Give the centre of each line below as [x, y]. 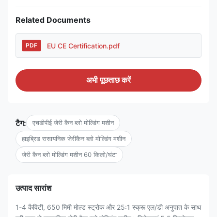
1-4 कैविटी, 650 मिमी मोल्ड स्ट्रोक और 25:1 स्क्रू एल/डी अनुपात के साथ [108, 207]
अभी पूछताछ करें [108, 80]
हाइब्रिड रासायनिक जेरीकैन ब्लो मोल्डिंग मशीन [74, 139]
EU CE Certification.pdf [83, 46]
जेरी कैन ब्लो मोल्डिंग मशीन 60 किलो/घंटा [69, 155]
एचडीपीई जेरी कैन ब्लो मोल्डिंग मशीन [73, 123]
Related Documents [53, 20]
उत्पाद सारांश [33, 188]
